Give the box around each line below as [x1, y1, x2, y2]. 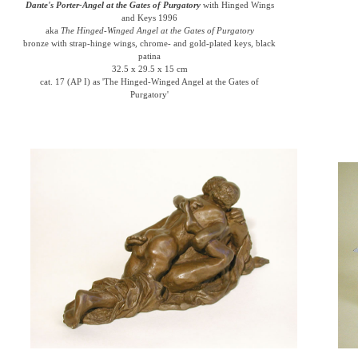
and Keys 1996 [121, 13, 178, 22]
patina [138, 51, 161, 61]
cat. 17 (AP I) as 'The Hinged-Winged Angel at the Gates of [40, 77, 260, 86]
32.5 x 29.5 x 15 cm [111, 64, 188, 74]
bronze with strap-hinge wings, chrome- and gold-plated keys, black [23, 38, 276, 48]
